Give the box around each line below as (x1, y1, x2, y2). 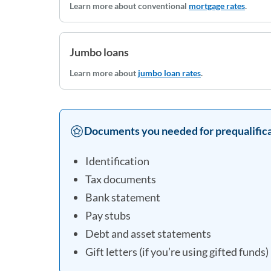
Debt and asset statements (85, 227, 211, 241)
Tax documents (85, 172, 156, 186)
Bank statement (85, 191, 160, 204)
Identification (85, 154, 149, 168)
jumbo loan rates (138, 68, 201, 79)
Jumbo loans (70, 45, 129, 59)
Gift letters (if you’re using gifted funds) (85, 245, 269, 259)
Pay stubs (85, 209, 131, 223)
